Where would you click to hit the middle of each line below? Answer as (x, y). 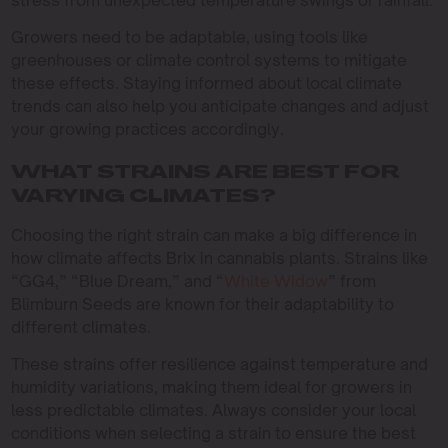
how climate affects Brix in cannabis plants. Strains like (219, 258)
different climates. (80, 327)
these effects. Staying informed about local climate (206, 83)
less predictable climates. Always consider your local (213, 410)
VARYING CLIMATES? (143, 197)
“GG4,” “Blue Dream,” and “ (117, 281)
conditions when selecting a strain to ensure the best (213, 433)
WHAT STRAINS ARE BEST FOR (204, 173)
